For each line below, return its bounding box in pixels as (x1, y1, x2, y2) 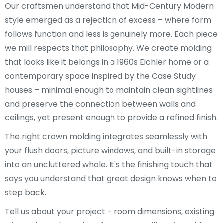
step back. (5, 186, 46, 198)
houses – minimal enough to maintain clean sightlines (5, 84, 213, 96)
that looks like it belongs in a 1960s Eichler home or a (5, 56, 209, 68)
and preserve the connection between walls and (5, 98, 196, 110)
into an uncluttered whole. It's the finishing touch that (5, 158, 213, 170)
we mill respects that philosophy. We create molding (5, 42, 212, 54)
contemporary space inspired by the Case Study (5, 70, 196, 82)
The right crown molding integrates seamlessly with (5, 130, 207, 142)
